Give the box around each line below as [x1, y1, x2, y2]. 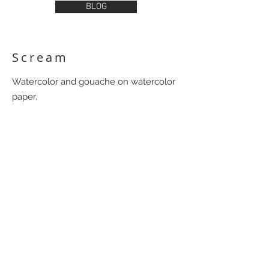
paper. [12, 91, 37, 102]
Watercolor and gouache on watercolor [12, 76, 175, 87]
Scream [12, 49, 68, 65]
